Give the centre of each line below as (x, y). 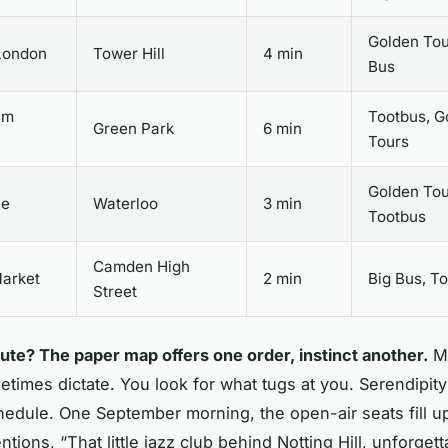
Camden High (141, 267)
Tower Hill (129, 54)
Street (115, 292)
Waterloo (125, 204)
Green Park (133, 129)
